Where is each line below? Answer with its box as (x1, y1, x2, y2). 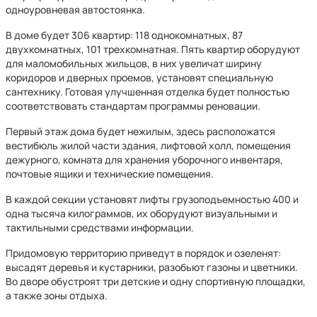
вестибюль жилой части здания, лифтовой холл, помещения (6, 139, 291, 152)
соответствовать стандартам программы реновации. (6, 99, 260, 113)
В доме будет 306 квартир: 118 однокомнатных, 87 (6, 28, 243, 42)
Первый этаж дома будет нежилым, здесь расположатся (6, 125, 275, 138)
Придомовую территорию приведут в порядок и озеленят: (6, 246, 281, 260)
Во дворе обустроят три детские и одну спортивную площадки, (6, 275, 306, 288)
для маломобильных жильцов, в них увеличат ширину (6, 57, 262, 70)
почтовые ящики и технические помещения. (6, 167, 214, 180)
